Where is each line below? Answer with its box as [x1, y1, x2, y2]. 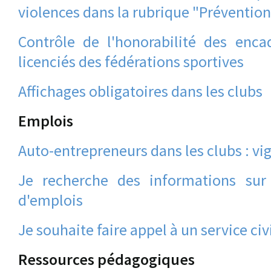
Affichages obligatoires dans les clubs [18, 81, 263, 101]
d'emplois [18, 190, 83, 210]
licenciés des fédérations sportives [18, 51, 244, 71]
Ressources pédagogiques [18, 249, 195, 269]
